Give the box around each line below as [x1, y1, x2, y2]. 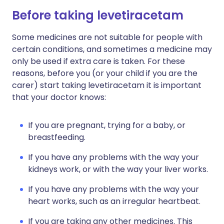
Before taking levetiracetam [12, 7, 183, 23]
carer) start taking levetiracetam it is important [12, 79, 201, 91]
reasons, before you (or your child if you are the [12, 67, 197, 79]
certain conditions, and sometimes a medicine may [12, 43, 212, 55]
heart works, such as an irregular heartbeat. [28, 195, 200, 207]
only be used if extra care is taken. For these [12, 55, 185, 67]
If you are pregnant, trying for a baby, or [28, 119, 185, 131]
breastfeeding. [28, 131, 85, 143]
